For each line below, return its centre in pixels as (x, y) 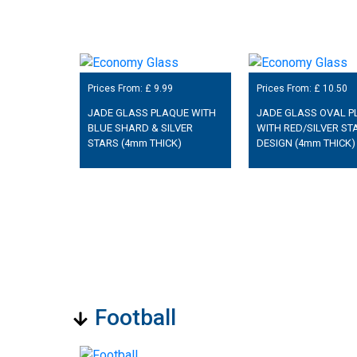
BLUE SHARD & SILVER (140, 127)
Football (135, 317)
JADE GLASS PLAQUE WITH (151, 112)
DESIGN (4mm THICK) (306, 143)
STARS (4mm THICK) (134, 143)
